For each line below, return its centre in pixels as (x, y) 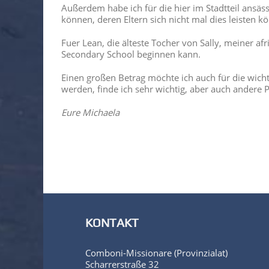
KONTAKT (112, 223)
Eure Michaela (90, 113)
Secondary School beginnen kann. (131, 54)
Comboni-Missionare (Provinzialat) (156, 253)
